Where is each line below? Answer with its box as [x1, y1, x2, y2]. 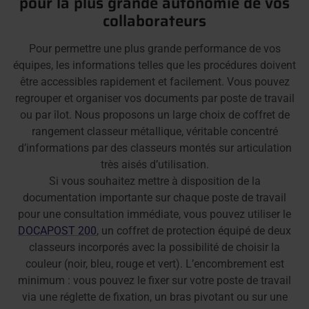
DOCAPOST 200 [18, 223, 97, 237]
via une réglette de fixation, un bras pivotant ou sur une [21, 290, 288, 303]
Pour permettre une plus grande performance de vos [28, 41, 281, 55]
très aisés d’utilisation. [100, 157, 209, 171]
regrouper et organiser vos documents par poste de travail [14, 91, 295, 105]
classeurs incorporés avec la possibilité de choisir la [29, 240, 280, 254]
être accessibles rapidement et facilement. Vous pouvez [19, 74, 290, 88]
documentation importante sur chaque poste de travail [23, 190, 286, 204]
